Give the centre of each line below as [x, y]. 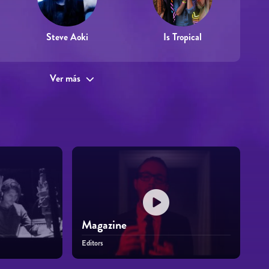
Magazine [104, 225]
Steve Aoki [67, 37]
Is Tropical [183, 37]
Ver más [65, 78]
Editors [92, 243]
